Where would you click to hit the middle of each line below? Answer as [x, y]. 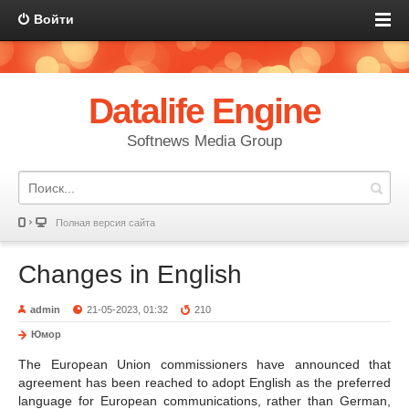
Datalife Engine [204, 111]
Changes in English [130, 274]
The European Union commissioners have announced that [204, 364]
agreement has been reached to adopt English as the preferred [204, 383]
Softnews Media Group [204, 141]
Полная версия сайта [105, 223]
